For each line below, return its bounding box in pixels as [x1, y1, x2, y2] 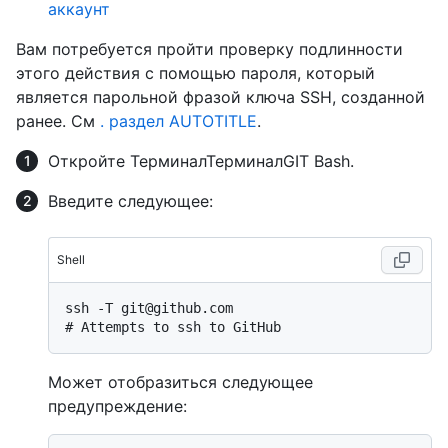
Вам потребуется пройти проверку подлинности [16, 39, 403, 59]
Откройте [48, 151, 130, 171]
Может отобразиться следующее [48, 372, 313, 392]
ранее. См [16, 111, 100, 131]
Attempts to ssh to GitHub [81, 319, 281, 335]
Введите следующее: [48, 191, 213, 211]
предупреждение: [48, 396, 187, 416]
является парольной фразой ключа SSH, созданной [16, 87, 425, 107]
